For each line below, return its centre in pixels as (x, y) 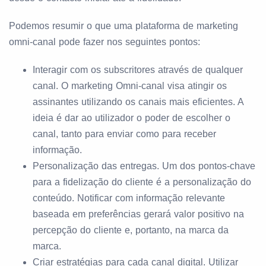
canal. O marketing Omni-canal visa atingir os (130, 86)
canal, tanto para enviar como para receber (124, 134)
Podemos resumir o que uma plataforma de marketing (123, 26)
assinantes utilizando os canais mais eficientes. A (138, 102)
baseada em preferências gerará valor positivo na (138, 214)
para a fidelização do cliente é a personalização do (142, 182)
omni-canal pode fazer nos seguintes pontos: (104, 42)
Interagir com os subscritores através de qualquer (138, 70)
